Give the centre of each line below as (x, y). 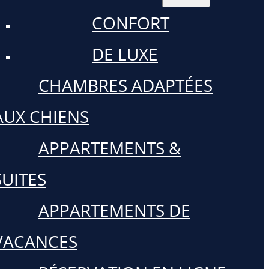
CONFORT (131, 23)
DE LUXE (125, 54)
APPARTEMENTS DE (114, 210)
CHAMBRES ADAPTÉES (125, 85)
